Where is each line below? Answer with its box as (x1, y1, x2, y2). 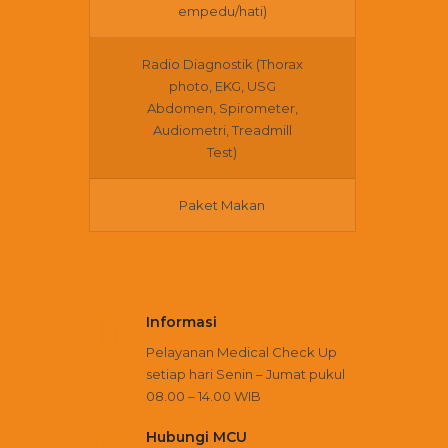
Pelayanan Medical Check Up (145, 344, 337, 360)
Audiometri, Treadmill (152, 122, 292, 138)
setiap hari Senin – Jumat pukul (145, 366, 345, 382)
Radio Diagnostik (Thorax (141, 56, 303, 72)
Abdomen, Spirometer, (146, 100, 298, 116)
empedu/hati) (177, 3, 267, 19)
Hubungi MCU (145, 428, 247, 446)
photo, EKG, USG (168, 78, 276, 94)
